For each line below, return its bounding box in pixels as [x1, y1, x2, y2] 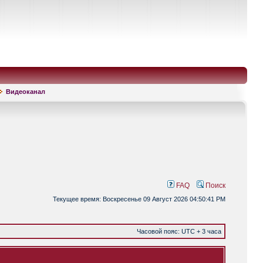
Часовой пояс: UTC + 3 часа [137, 228, 221, 235]
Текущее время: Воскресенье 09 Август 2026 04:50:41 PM [53, 195, 225, 203]
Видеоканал [6, 88, 45, 95]
